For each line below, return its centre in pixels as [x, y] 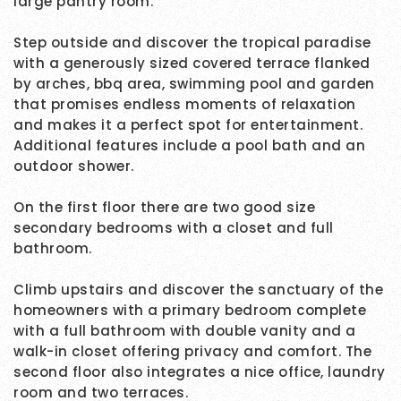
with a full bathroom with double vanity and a [185, 331]
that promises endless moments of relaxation [185, 105]
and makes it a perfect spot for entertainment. [190, 125]
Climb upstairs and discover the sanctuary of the [198, 290]
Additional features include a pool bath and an [189, 146]
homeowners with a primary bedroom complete [190, 311]
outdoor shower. [74, 166]
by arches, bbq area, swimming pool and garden [194, 84]
